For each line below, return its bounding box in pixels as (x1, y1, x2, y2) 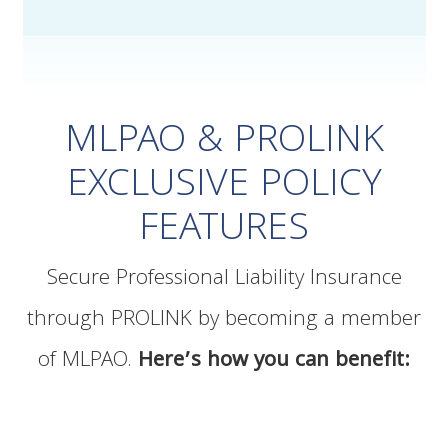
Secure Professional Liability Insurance (46, 262, 402, 298)
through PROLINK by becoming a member (27, 303, 421, 339)
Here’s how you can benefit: (138, 344, 410, 380)
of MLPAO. (38, 344, 138, 380)
